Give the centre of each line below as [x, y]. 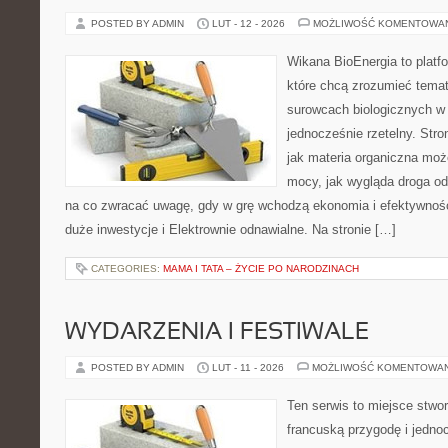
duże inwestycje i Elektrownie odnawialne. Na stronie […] [230, 229]
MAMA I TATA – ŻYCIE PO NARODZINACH [261, 268]
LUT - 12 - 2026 [248, 23]
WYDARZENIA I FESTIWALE [217, 333]
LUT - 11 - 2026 [248, 367]
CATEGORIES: [127, 268]
